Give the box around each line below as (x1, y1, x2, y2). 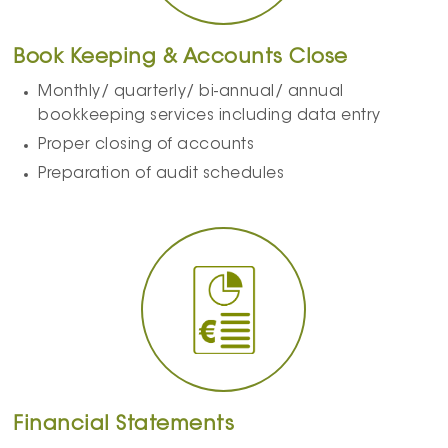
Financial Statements (13, 415, 235, 436)
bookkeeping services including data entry (38, 109, 381, 125)
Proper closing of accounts (38, 138, 255, 154)
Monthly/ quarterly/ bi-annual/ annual (38, 85, 344, 101)
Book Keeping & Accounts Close (13, 48, 348, 69)
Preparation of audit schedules (38, 167, 285, 183)
